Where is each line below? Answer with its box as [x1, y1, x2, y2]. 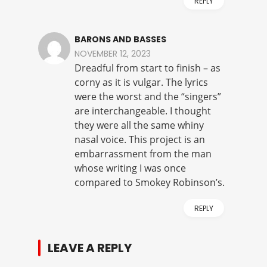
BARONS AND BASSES [74, 33, 166, 46]
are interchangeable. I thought [74, 104, 211, 118]
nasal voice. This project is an [74, 133, 205, 147]
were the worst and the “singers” [74, 90, 221, 104]
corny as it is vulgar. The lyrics [74, 76, 208, 89]
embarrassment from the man [74, 147, 212, 161]
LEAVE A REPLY [48, 240, 132, 257]
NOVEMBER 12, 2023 [74, 48, 151, 60]
